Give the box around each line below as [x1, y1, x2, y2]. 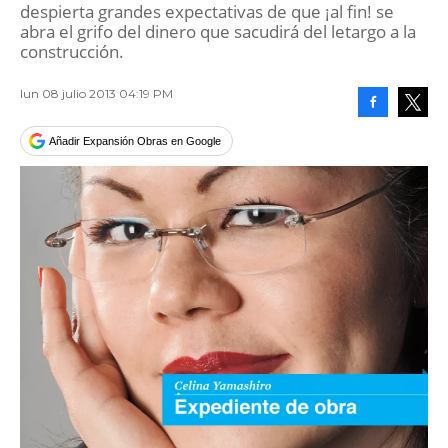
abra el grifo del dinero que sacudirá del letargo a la [20, 20, 416, 43]
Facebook [373, 126, 419, 138]
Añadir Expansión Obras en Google [49, 135, 221, 147]
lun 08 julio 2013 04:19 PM [20, 86, 173, 101]
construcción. [20, 40, 124, 63]
